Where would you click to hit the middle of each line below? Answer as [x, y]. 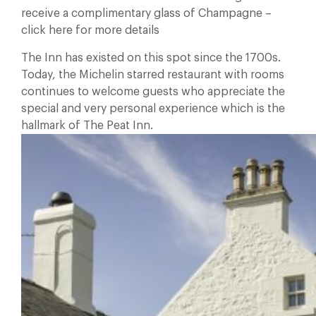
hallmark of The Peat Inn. [87, 126]
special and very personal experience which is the [153, 109]
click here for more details [90, 30]
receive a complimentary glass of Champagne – [146, 13]
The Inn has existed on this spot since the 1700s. [151, 58]
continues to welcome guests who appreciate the [153, 92]
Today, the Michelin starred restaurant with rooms [153, 75]
